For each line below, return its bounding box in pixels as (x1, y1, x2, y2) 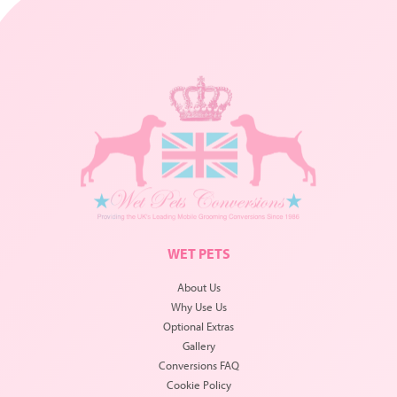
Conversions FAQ (158, 358, 239, 373)
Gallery (182, 339, 215, 354)
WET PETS (167, 245, 230, 263)
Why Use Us (170, 300, 227, 315)
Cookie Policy (166, 378, 231, 393)
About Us (176, 280, 221, 295)
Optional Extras (163, 319, 234, 334)
